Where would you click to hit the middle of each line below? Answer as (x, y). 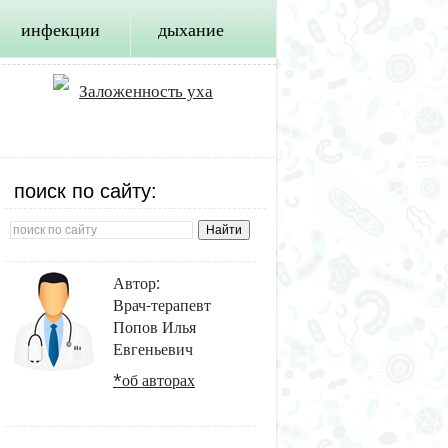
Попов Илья (154, 327)
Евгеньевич (153, 349)
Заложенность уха (146, 90)
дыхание (191, 29)
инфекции (60, 29)
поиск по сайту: (85, 191)
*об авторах (154, 380)
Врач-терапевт (162, 305)
